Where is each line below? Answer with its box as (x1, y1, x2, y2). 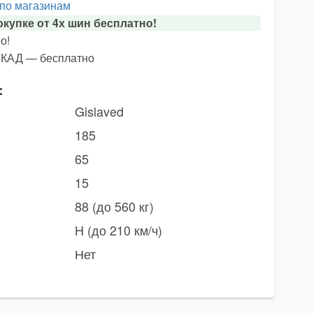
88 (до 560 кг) (74, 197, 154, 215)
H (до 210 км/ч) (74, 221, 162, 239)
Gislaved (74, 102, 124, 120)
